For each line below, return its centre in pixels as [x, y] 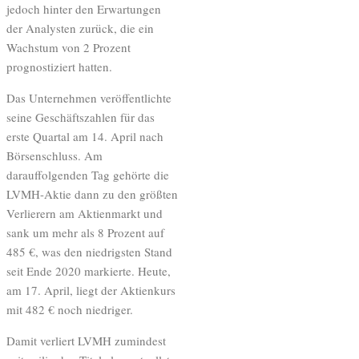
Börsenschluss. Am [54, 155]
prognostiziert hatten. [59, 66]
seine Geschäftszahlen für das [81, 117]
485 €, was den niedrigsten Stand [89, 251]
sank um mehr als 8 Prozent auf [85, 232]
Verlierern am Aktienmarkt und [85, 213]
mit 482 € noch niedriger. [70, 309]
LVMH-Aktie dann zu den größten [92, 194]
